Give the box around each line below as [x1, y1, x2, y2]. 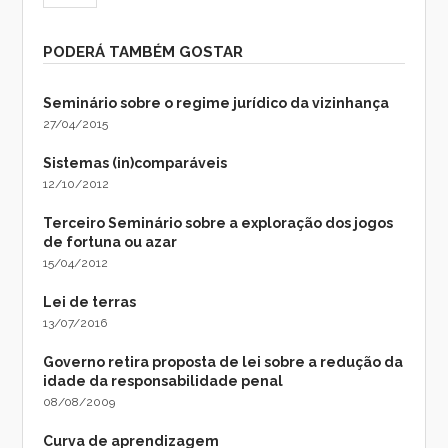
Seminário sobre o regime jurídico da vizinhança [43, 94, 390, 111]
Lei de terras [43, 293, 137, 310]
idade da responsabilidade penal [43, 372, 284, 389]
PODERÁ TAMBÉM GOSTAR [43, 42, 244, 61]
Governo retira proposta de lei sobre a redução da [43, 353, 404, 370]
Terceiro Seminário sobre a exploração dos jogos [43, 214, 394, 231]
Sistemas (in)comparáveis [43, 154, 228, 171]
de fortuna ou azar [43, 233, 178, 250]
